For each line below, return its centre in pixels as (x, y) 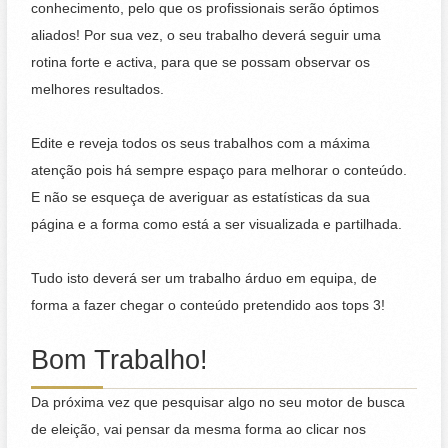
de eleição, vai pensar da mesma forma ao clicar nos (199, 429)
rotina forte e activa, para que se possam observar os (201, 62)
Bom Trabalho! (120, 359)
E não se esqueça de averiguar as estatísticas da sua (201, 198)
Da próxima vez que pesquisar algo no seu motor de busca (218, 402)
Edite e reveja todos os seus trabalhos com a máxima (201, 144)
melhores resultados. (100, 89)
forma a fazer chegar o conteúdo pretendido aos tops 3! (210, 306)
